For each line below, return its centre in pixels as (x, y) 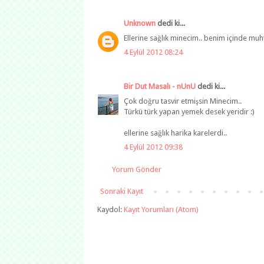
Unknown (140, 23)
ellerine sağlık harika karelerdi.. (175, 133)
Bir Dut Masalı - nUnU (160, 86)
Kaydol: (110, 209)
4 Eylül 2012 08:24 (153, 52)
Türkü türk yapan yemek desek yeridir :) (189, 111)
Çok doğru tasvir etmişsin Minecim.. (183, 101)
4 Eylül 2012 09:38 (153, 147)
